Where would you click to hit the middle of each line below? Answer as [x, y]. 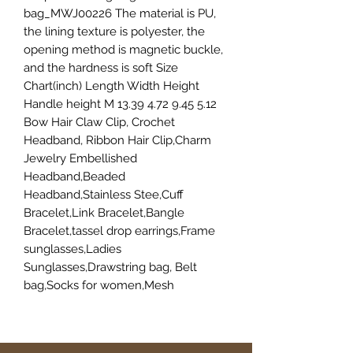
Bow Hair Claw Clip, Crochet [99, 123]
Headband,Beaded [74, 177]
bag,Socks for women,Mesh [99, 286]
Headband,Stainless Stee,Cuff [104, 195]
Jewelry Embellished [80, 159]
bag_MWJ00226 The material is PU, [120, 14]
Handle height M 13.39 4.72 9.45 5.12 [120, 104]
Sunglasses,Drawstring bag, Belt [110, 268]
